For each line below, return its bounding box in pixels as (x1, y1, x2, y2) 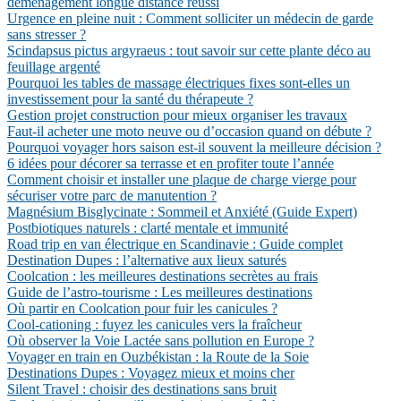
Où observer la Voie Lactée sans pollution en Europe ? (7, 333, 314, 348)
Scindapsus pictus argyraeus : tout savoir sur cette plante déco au (7, 43, 371, 58)
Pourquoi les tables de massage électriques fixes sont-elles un (7, 75, 350, 90)
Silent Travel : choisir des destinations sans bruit (7, 381, 277, 397)
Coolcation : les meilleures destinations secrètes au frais (7, 269, 318, 284)
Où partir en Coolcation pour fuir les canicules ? (7, 301, 277, 316)
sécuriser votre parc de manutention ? (7, 188, 217, 203)
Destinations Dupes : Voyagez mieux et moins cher (7, 365, 294, 380)
